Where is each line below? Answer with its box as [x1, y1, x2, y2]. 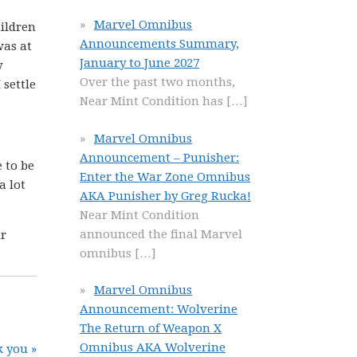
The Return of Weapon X [80, 321, 222, 335]
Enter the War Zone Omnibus [80, 169, 250, 184]
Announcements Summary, [80, 37, 239, 51]
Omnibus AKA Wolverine [80, 340, 226, 355]
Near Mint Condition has [80, 94, 226, 108]
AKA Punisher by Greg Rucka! [80, 188, 251, 203]
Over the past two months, [80, 75, 235, 89]
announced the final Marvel [80, 226, 242, 241]
